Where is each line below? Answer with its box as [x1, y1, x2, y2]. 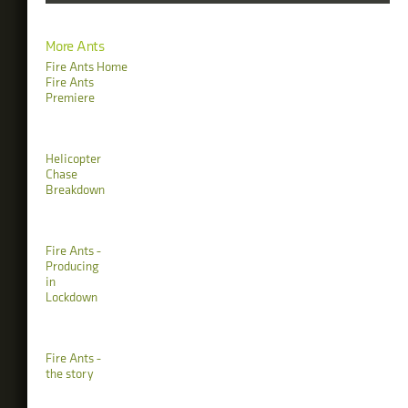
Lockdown [46, 290, 97, 306]
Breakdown [46, 182, 105, 199]
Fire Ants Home [46, 59, 127, 76]
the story [46, 366, 94, 382]
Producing [46, 259, 99, 275]
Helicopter [46, 151, 101, 168]
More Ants [46, 38, 105, 56]
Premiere [46, 90, 95, 107]
